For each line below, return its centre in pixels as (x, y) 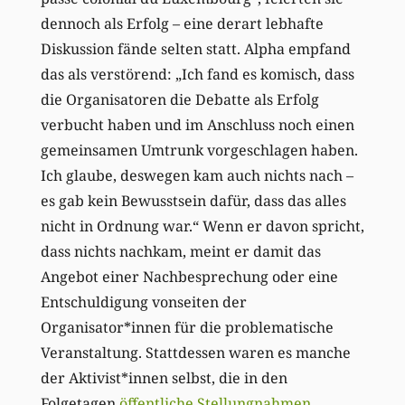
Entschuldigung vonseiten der (143, 302)
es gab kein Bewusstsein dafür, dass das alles (193, 201)
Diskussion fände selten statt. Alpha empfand (195, 49)
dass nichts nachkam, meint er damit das (180, 252)
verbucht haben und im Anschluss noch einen (197, 125)
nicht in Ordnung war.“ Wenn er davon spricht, (202, 226)
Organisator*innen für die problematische (187, 328)
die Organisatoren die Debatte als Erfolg (179, 100)
